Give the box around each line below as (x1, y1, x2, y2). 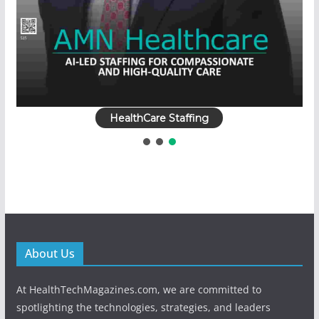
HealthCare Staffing (110, 111, 209, 125)
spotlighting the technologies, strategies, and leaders (16, 300, 271, 314)
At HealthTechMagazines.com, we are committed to (16, 282, 261, 296)
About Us (24, 245, 75, 261)
